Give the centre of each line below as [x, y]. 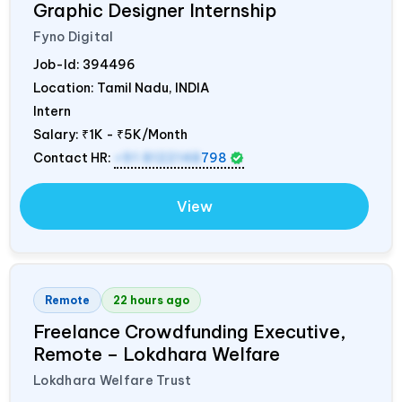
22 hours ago [151, 300]
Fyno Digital [74, 36]
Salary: [57, 134]
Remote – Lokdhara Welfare [157, 354]
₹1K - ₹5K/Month [135, 134]
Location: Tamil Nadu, [104, 87]
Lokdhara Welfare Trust [113, 380]
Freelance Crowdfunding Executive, [190, 331]
